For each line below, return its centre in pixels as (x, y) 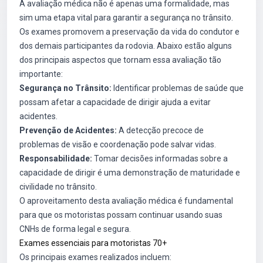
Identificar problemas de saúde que (178, 88)
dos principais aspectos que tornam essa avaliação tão (120, 60)
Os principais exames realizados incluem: (95, 257)
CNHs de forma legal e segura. (75, 229)
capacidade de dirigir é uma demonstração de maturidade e (130, 173)
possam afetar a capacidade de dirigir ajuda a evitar (115, 102)
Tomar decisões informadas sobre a (160, 159)
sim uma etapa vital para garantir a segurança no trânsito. (126, 18)
